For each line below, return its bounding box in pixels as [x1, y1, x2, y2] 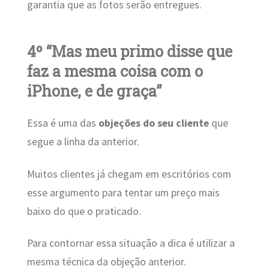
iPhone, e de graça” [26, 80, 162, 101]
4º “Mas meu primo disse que [26, 41, 232, 61]
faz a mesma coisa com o [26, 61, 203, 81]
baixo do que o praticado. [26, 204, 141, 218]
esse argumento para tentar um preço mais [26, 186, 220, 199]
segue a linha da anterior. [26, 135, 139, 149]
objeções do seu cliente [98, 116, 209, 130]
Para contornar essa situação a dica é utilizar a [26, 237, 235, 250]
